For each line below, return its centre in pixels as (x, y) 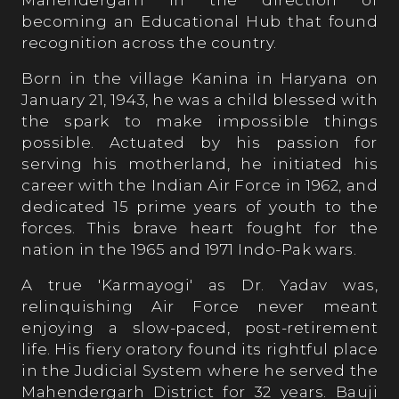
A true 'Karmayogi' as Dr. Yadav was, (199, 285)
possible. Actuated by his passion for (199, 142)
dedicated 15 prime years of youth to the (199, 207)
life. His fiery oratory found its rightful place (199, 349)
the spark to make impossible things (199, 121)
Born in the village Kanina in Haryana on (199, 78)
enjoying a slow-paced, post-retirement (199, 328)
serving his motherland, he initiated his (199, 164)
